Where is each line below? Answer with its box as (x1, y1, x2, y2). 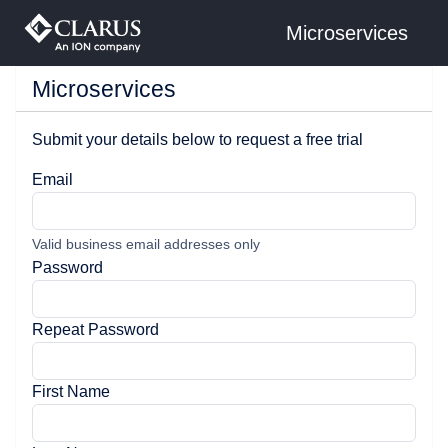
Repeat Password (32, 321, 159, 338)
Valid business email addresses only (32, 236, 260, 252)
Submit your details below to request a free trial (32, 131, 363, 148)
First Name (32, 383, 110, 400)
